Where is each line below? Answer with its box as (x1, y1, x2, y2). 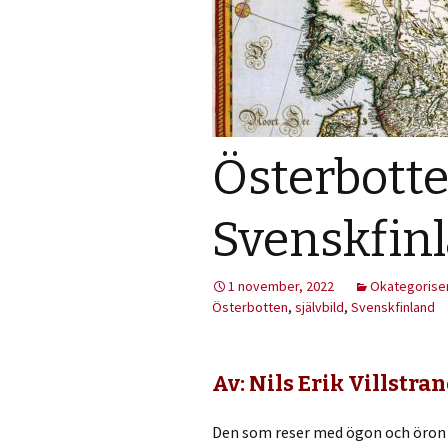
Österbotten (212, 298, 288, 316)
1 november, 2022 (228, 277, 334, 295)
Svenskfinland (351, 298, 435, 316)
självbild (295, 298, 344, 316)
